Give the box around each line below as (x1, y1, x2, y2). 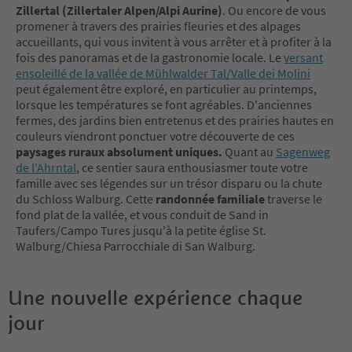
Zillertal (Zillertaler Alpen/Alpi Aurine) (16, 2, 222, 18)
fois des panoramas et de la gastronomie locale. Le (16, 49, 284, 65)
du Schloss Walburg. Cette (16, 190, 156, 207)
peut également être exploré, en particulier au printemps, (16, 80, 317, 97)
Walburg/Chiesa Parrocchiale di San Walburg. (16, 237, 258, 254)
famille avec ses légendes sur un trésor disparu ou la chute (16, 174, 322, 191)
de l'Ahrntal (16, 159, 76, 175)
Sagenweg (276, 143, 330, 159)
